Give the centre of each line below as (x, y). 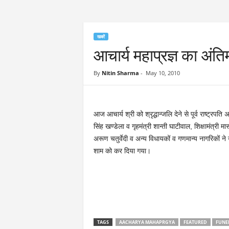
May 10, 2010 (163, 73)
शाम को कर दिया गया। (122, 151)
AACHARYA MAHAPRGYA (147, 222)
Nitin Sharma (120, 73)
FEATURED (195, 222)
